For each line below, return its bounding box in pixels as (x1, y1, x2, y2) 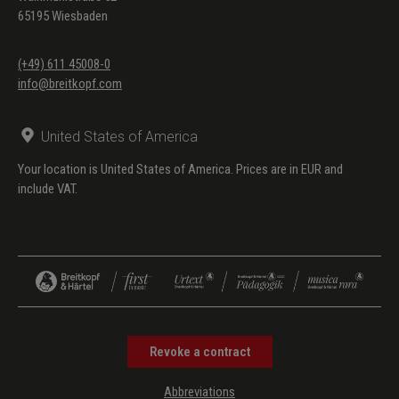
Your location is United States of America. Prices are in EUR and (18, 160, 343, 177)
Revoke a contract (149, 343, 250, 360)
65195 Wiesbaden (18, 7, 108, 24)
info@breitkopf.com (18, 75, 122, 92)
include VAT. (18, 180, 77, 197)
